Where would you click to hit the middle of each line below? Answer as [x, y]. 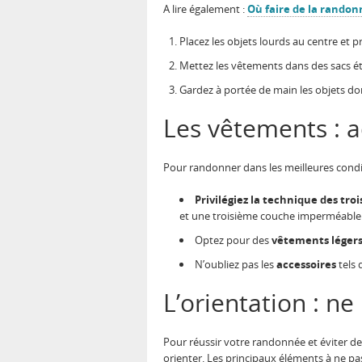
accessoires [306, 265]
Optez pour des [233, 240]
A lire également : [205, 9]
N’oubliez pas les [236, 265]
